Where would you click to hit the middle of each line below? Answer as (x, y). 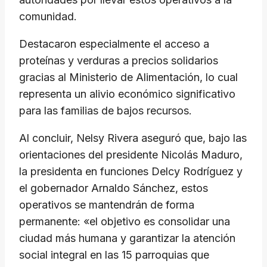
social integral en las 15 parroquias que (114, 255)
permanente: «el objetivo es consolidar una (125, 222)
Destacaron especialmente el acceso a (114, 44)
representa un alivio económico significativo (127, 94)
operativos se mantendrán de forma (107, 205)
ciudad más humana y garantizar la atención (127, 238)
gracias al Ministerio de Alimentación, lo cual (128, 77)
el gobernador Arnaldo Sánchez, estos (114, 188)
